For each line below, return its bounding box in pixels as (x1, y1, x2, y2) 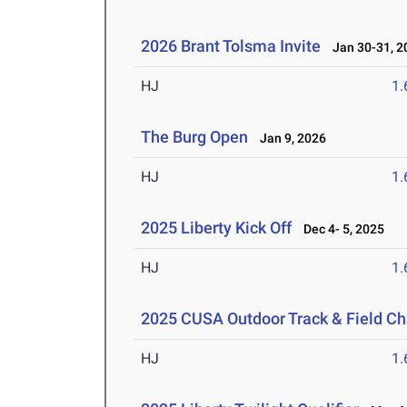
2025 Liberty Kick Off (141, 218, 293, 238)
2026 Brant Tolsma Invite (141, 36, 322, 56)
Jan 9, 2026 (252, 131, 327, 146)
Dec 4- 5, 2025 (295, 222, 385, 237)
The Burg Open (141, 127, 249, 147)
